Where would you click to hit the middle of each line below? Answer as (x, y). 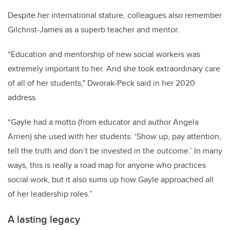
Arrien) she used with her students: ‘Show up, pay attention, (114, 136)
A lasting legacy (44, 219)
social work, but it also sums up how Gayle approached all (111, 179)
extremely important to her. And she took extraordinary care (114, 68)
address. (23, 97)
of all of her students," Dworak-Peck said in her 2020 (101, 83)
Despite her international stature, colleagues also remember (115, 15)
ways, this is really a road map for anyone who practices (107, 165)
